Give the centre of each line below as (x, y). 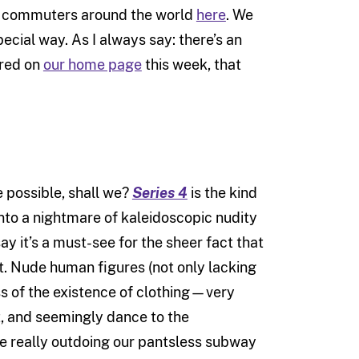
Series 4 (159, 193)
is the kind (222, 193)
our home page (92, 65)
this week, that (191, 65)
